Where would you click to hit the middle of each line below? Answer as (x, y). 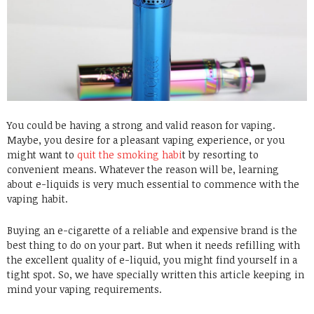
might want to (42, 155)
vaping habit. (39, 199)
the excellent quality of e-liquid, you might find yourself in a (152, 260)
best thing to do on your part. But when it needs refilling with (153, 245)
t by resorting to (220, 155)
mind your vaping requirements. (86, 289)
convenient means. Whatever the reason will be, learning (143, 170)
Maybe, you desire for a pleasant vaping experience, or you (146, 140)
